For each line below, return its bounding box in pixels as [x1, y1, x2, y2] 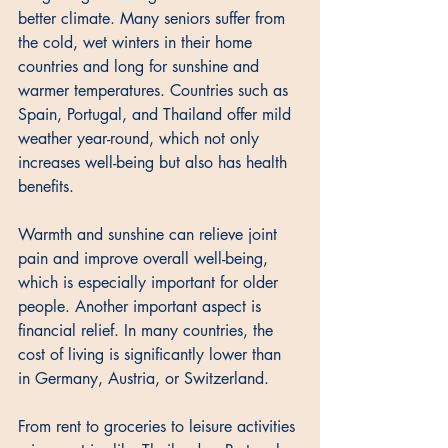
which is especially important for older [18, 272, 283, 294]
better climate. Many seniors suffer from [18, 8, 290, 30]
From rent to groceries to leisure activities [18, 416, 300, 438]
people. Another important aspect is [18, 296, 266, 318]
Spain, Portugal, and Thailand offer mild [18, 104, 296, 126]
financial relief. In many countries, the [18, 320, 278, 342]
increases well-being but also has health [18, 152, 292, 174]
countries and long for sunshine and [18, 56, 264, 78]
